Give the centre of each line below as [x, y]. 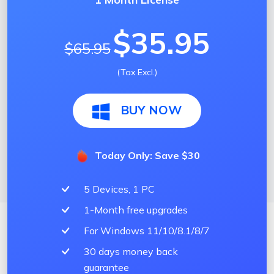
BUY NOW [151, 109]
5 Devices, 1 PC [119, 189]
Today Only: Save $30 [147, 156]
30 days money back [131, 251]
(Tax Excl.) [137, 72]
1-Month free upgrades [136, 210]
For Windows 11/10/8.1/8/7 [147, 231]
